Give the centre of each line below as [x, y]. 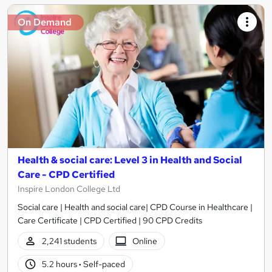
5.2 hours [60, 264]
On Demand [45, 22]
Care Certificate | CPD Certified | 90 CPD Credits [110, 221]
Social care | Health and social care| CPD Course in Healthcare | [135, 207]
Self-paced [103, 264]
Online [145, 241]
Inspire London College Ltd [69, 189]
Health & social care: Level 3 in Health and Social [130, 160]
